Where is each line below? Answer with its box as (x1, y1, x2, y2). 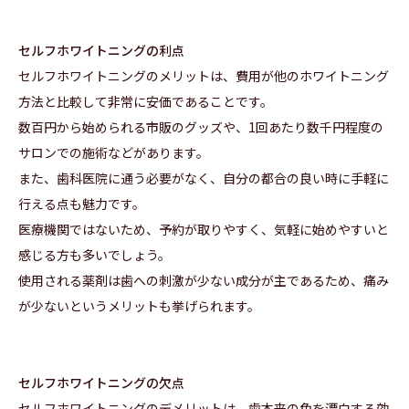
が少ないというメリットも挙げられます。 (18, 297, 260, 316)
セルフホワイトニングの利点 (18, 41, 184, 60)
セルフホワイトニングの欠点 (18, 373, 184, 393)
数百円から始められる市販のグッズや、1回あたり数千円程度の (18, 118, 383, 137)
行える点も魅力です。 (18, 194, 145, 214)
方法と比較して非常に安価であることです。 (18, 92, 273, 111)
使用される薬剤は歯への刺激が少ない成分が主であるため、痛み (18, 271, 389, 290)
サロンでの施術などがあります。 (18, 143, 209, 163)
